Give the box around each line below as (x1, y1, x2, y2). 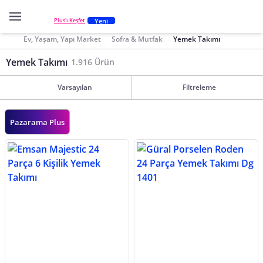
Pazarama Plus (10, 117, 65, 127)
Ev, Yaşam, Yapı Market (23, 33, 101, 44)
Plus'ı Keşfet (54, 16, 85, 25)
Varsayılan (57, 82, 92, 92)
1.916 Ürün (71, 56, 114, 68)
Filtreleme (183, 82, 216, 92)
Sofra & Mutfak (112, 33, 163, 44)
